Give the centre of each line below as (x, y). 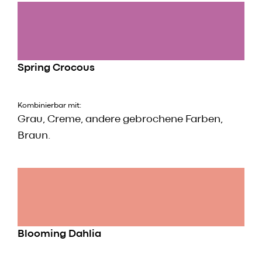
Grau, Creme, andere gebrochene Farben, (120, 120)
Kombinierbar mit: (49, 106)
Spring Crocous (56, 68)
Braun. (34, 136)
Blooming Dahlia (59, 235)
